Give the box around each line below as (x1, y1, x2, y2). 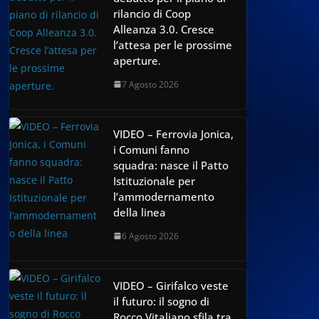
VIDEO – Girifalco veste (113, 278, 229, 293)
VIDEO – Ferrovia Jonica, (113, 126, 234, 141)
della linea (113, 204, 166, 219)
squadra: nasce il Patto (113, 157, 229, 172)
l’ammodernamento (113, 189, 214, 204)
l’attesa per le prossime (113, 37, 232, 52)
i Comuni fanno (113, 142, 189, 157)
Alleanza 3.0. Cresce (113, 21, 214, 36)
